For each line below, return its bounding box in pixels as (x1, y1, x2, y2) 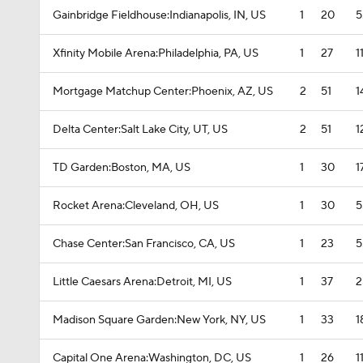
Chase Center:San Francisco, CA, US (53, 237, 235, 251)
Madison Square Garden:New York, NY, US (53, 313, 266, 327)
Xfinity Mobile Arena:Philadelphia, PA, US (53, 46, 258, 61)
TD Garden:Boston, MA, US (53, 160, 190, 175)
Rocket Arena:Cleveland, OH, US (53, 199, 219, 213)
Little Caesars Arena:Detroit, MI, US (53, 275, 232, 289)
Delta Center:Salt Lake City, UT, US (53, 122, 228, 137)
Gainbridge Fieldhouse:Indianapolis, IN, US (53, 8, 266, 23)
